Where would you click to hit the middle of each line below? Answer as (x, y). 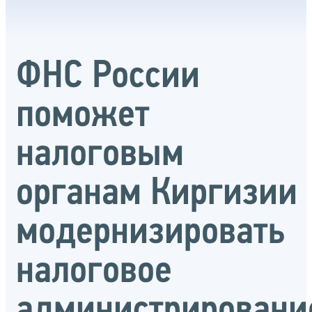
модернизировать (150, 233)
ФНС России (108, 77)
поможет (83, 116)
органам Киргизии (157, 194)
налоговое (94, 272)
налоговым (100, 155)
